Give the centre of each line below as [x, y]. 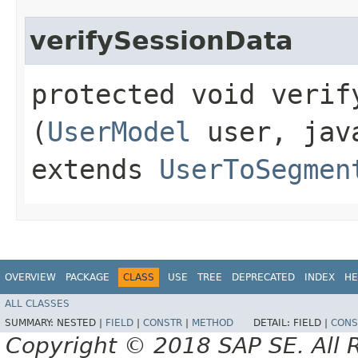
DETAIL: [273, 323]
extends [95, 169]
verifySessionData [161, 40]
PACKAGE [88, 277]
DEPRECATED [263, 277]
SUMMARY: [31, 323]
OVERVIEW [30, 277]
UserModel [119, 131]
